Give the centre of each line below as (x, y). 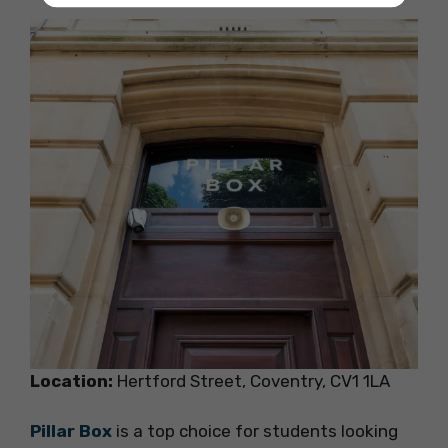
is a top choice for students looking (255, 431)
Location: (71, 380)
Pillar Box (71, 431)
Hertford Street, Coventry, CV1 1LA (251, 380)
